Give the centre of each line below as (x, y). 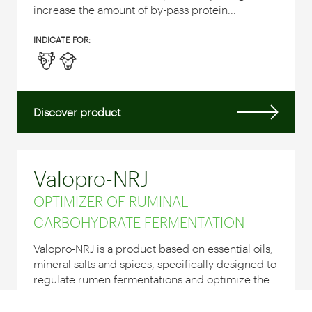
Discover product (77, 111)
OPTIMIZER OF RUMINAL (111, 201)
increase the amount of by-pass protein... (135, 9)
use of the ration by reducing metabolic (132, 294)
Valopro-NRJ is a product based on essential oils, (153, 248)
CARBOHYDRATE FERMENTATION (139, 222)
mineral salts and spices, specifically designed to (155, 263)
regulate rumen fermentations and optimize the (151, 279)
